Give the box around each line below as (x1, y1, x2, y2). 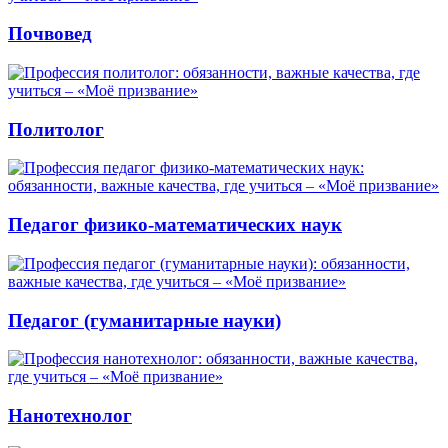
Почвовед (8, 23, 92, 45)
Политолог (8, 118, 104, 140)
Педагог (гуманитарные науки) (8, 309, 281, 331)
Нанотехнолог (8, 405, 132, 427)
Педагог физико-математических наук (8, 214, 342, 236)
